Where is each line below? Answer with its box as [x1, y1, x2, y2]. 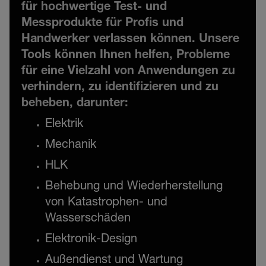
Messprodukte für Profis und [21, 17, 183, 30]
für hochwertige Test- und [21, 1, 167, 14]
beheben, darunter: [21, 97, 128, 110]
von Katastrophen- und [45, 197, 167, 209]
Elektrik [45, 118, 83, 131]
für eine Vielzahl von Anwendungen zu [21, 65, 235, 78]
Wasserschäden [45, 213, 131, 225]
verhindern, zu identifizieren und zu [21, 81, 218, 94]
